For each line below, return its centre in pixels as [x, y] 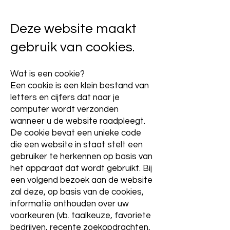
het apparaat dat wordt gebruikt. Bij [81, 168]
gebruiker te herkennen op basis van [81, 157]
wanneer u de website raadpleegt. [78, 121]
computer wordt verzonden [64, 109]
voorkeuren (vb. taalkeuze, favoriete [81, 216]
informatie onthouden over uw [70, 204]
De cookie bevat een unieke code [76, 133]
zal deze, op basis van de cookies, [77, 192]
